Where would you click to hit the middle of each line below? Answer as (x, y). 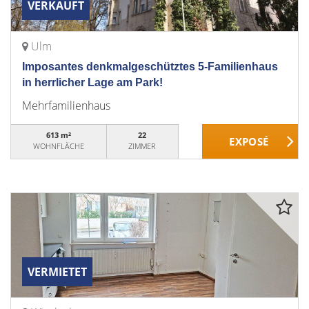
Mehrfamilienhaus (66, 106)
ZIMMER (142, 146)
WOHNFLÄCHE (58, 146)
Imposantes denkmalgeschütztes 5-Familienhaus (150, 67)
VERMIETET (57, 272)
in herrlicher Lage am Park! (92, 82)
